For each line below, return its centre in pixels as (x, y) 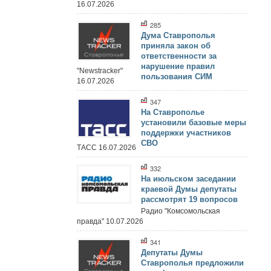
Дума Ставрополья (178, 36)
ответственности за (179, 56)
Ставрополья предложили (192, 263)
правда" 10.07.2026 (110, 221)
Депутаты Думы (172, 252)
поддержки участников (186, 132)
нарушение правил (178, 67)
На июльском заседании (188, 178)
